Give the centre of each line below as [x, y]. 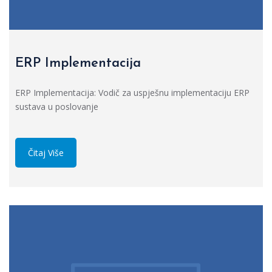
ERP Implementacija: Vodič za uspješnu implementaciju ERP [132, 93]
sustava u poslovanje [57, 107]
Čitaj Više [46, 153]
